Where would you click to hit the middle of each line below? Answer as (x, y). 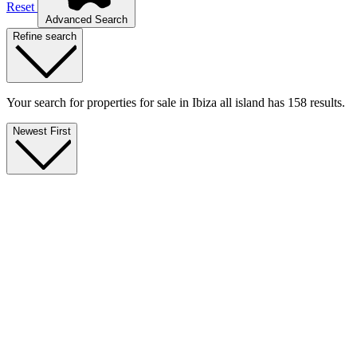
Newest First (42, 131)
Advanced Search (86, 19)
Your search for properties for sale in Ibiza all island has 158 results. (176, 102)
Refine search (45, 36)
